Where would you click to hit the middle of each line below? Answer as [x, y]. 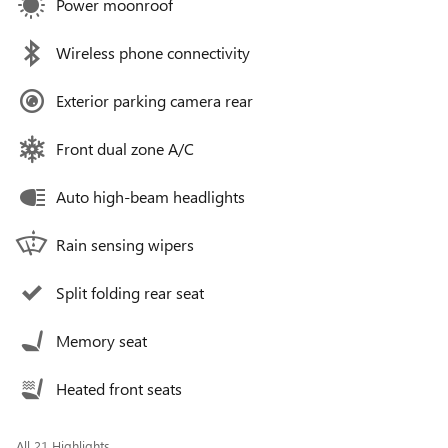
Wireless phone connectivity [153, 53]
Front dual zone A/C [125, 149]
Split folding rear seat [130, 293]
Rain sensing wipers [125, 245]
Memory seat [101, 341]
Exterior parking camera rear [154, 101]
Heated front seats [119, 389]
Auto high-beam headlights [150, 197]
